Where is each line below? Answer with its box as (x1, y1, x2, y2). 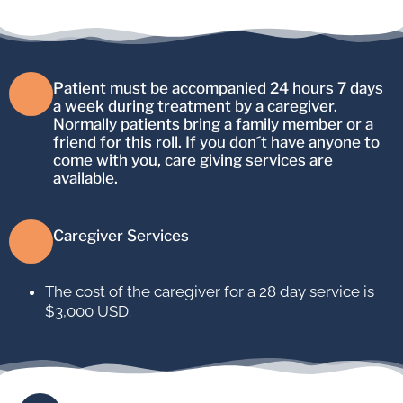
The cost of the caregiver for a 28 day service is (45, 282, 374, 301)
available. (53, 169, 118, 188)
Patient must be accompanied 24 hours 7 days (53, 79, 383, 98)
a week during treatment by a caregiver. (53, 97, 337, 116)
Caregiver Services (53, 227, 189, 246)
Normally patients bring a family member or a (53, 115, 373, 134)
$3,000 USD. (45, 302, 131, 321)
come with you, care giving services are (53, 151, 333, 170)
